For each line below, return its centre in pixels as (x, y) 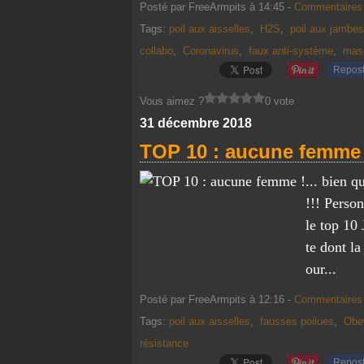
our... (321, 269)
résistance (164, 343)
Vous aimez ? (172, 101)
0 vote (279, 101)
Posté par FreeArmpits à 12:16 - (217, 299)
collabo (156, 51)
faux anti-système (291, 51)
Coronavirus (211, 51)
